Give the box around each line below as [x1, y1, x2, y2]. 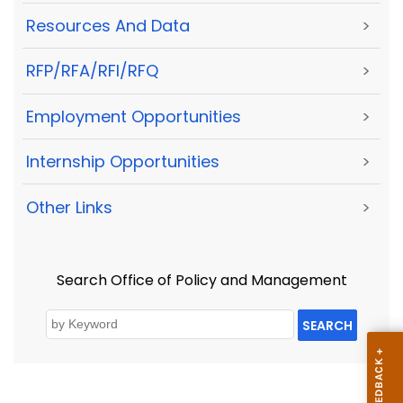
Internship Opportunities [26, 150, 219, 174]
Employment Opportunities [26, 104, 241, 128]
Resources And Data [26, 14, 190, 38]
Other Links [26, 195, 112, 219]
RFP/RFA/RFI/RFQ [26, 59, 158, 83]
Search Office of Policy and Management [56, 269, 347, 291]
